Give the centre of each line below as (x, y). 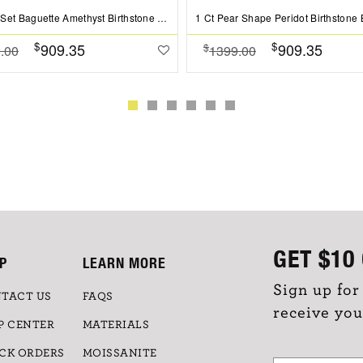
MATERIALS (116, 325)
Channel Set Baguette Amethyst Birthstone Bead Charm (162, 17)
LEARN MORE (124, 263)
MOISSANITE (120, 353)
